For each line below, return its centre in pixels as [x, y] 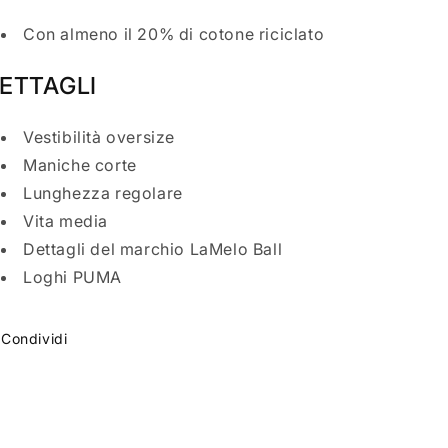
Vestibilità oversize [99, 137]
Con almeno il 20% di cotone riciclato [174, 34]
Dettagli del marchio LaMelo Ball [153, 249]
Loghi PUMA [72, 277]
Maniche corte [80, 165]
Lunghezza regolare [103, 193]
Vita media [65, 221]
